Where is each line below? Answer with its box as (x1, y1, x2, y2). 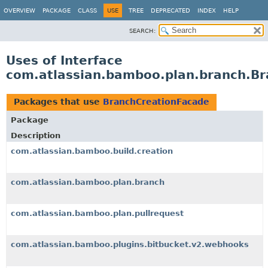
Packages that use (14, 97, 103, 106)
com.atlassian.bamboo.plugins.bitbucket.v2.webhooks (11, 240, 249, 249)
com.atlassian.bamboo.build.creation (11, 147, 173, 156)
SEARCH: (129, 28, 156, 34)
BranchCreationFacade (103, 97, 209, 106)
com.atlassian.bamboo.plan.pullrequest (11, 209, 184, 218)
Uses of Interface (6, 53, 123, 68)
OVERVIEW (4, 7, 35, 14)
